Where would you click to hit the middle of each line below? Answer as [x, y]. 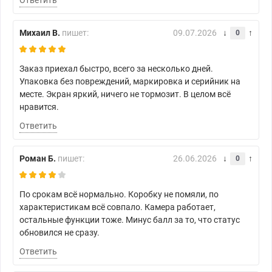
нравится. [39, 107]
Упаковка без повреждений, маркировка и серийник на [130, 82]
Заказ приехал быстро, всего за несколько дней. [116, 69]
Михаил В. [40, 33]
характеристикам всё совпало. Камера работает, [117, 207]
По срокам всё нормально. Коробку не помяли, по [119, 195]
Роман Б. [38, 159]
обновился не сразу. [59, 233]
